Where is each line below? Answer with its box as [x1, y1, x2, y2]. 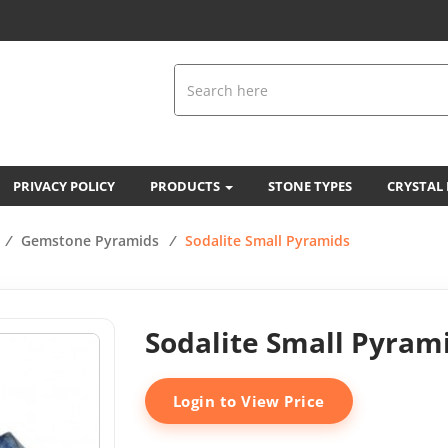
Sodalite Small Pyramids [185, 231, 350, 250]
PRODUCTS [150, 177, 223, 195]
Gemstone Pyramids [21, 231, 159, 250]
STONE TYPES [268, 177, 352, 195]
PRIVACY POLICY [13, 177, 115, 195]
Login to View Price [173, 391, 325, 411]
